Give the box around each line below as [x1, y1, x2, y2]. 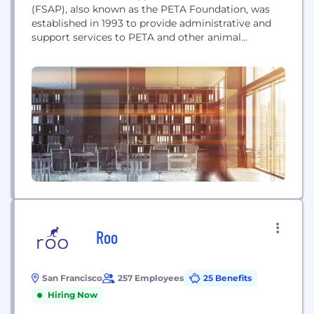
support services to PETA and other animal [32, 31, 241, 43]
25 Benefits [203, 273, 252, 283]
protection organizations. [32, 45, 156, 57]
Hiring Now [48, 289, 97, 300]
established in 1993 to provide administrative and [32, 17, 271, 29]
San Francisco [42, 273, 102, 283]
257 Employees [118, 273, 184, 283]
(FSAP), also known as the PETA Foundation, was [32, 3, 270, 15]
